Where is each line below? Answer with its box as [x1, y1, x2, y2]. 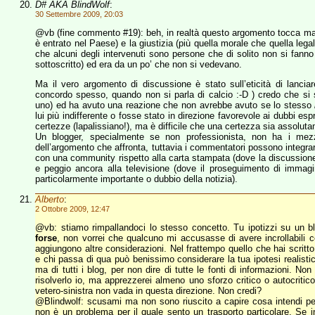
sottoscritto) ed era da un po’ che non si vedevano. [35, 59, 242, 70]
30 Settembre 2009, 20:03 [35, 10, 123, 18]
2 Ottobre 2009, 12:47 [35, 205, 110, 213]
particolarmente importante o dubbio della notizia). [35, 174, 238, 184]
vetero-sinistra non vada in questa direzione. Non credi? [35, 285, 262, 296]
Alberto [35, 194, 64, 205]
